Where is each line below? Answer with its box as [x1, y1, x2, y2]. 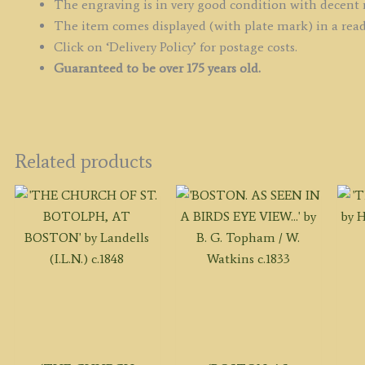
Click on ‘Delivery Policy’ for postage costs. [53, 38, 297, 55]
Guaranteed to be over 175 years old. [53, 59, 261, 76]
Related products [14, 148, 152, 173]
